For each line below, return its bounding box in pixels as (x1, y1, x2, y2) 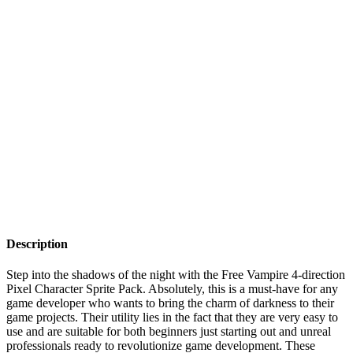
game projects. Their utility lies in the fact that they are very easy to (6, 310, 338, 324)
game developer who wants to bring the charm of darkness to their (6, 295, 334, 310)
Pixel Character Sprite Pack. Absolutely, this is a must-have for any (6, 281, 338, 295)
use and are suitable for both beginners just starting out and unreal (6, 324, 331, 338)
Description (6, 236, 68, 251)
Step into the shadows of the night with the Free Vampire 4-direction (6, 267, 345, 281)
